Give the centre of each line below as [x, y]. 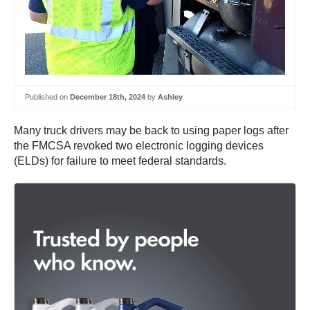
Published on [47, 97]
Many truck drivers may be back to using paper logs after [151, 130]
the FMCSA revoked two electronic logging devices [139, 145]
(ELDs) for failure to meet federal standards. [120, 161]
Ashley [170, 97]
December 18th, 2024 [108, 97]
